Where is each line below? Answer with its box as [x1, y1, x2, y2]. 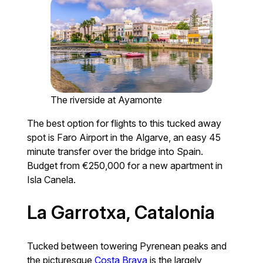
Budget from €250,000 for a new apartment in [27, 160, 223, 172]
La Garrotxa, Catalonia [27, 201, 215, 224]
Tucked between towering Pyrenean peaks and [27, 240, 227, 252]
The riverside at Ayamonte [50, 94, 163, 106]
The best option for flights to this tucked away [27, 117, 222, 130]
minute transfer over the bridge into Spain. [27, 146, 204, 158]
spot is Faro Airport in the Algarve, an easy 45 [27, 131, 221, 144]
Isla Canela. [27, 174, 76, 186]
